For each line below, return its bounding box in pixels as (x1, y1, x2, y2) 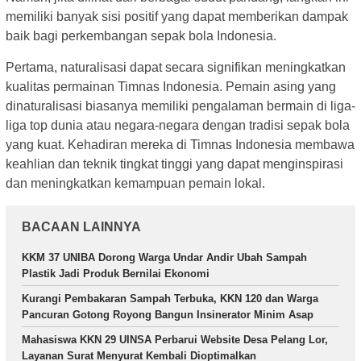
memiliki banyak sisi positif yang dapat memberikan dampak (6, 10, 348, 24)
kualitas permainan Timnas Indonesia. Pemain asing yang (6, 80, 336, 94)
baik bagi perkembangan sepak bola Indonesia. (6, 29, 276, 44)
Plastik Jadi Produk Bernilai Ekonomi (22, 268, 210, 280)
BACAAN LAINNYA (22, 220, 141, 234)
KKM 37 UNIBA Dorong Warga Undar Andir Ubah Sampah (22, 251, 307, 264)
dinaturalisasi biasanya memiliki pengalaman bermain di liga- (6, 99, 355, 114)
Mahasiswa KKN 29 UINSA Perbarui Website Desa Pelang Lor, (22, 334, 328, 346)
